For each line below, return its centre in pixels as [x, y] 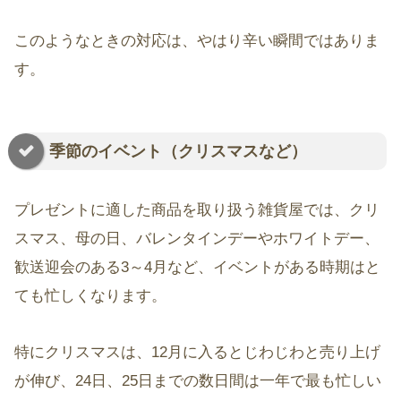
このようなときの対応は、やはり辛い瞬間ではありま [197, 41]
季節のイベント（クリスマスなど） [178, 152]
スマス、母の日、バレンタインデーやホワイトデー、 [197, 239]
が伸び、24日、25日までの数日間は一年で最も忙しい [198, 381]
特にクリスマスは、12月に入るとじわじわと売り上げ [197, 353]
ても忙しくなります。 [90, 296]
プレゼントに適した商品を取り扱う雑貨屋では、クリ [197, 210]
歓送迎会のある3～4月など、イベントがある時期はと [197, 268]
